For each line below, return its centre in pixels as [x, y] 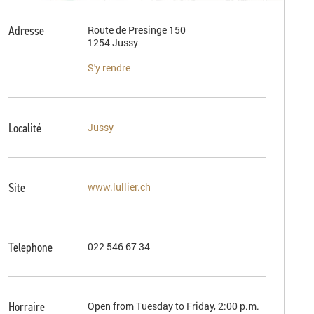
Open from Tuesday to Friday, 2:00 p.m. [173, 306]
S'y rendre [109, 68]
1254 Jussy [113, 42]
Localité [25, 128]
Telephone [30, 247]
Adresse [26, 30]
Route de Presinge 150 [137, 30]
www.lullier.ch [119, 187]
